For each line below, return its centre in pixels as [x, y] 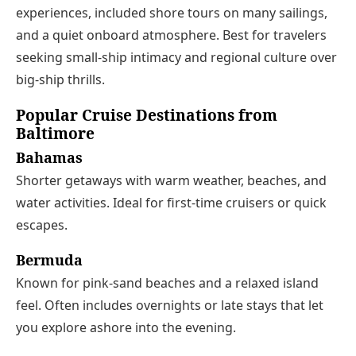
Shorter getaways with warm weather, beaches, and [171, 181]
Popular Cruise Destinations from [147, 114]
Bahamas [49, 157]
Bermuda [49, 259]
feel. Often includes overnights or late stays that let [170, 306]
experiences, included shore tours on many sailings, [172, 12]
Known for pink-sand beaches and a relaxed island [167, 283]
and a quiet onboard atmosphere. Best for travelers [171, 35]
